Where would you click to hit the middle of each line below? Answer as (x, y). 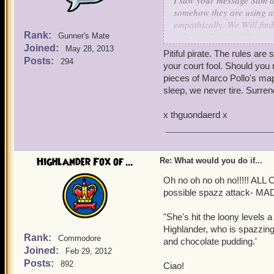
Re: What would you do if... (211, 161)
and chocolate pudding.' (210, 241)
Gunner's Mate (84, 36)
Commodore (80, 238)
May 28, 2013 (90, 49)
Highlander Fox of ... (85, 162)
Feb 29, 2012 (89, 251)
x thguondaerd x (195, 115)
